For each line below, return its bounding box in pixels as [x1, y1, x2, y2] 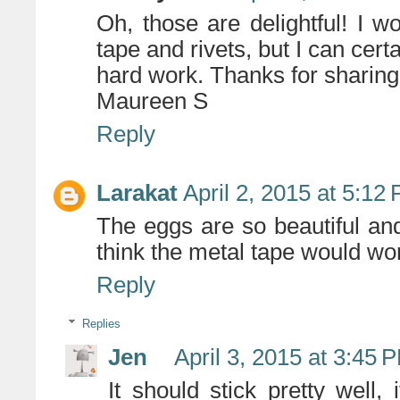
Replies [81, 317, 121, 331]
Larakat [96, 179, 178, 205]
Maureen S [96, 87, 208, 113]
